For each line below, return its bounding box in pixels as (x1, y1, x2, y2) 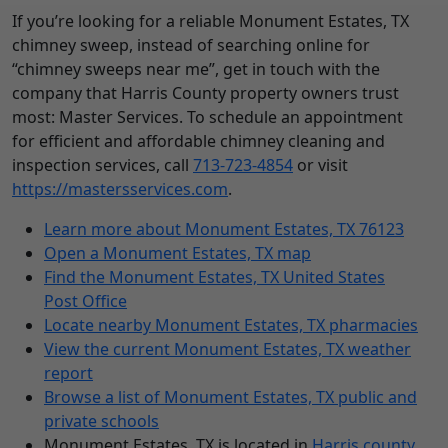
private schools (44, 410, 159, 433)
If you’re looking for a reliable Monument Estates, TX (12, 10, 409, 33)
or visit (293, 154, 348, 177)
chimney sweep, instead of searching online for (12, 34, 370, 57)
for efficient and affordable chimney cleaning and (12, 130, 385, 153)
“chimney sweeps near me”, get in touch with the (12, 58, 380, 81)
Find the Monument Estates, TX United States (44, 266, 385, 289)
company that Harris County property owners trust (12, 82, 399, 105)
